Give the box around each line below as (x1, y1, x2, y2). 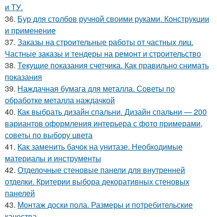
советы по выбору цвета (5, 129, 93, 140)
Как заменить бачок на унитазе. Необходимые (17, 140, 183, 152)
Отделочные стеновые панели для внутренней (17, 164, 185, 175)
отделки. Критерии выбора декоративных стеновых (5, 175, 189, 187)
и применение (5, 24, 56, 36)
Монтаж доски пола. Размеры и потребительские (17, 199, 193, 210)
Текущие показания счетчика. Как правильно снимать (17, 59, 209, 71)
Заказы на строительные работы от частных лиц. (17, 36, 193, 47)
